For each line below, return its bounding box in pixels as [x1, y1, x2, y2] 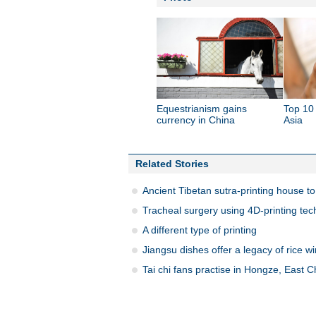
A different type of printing [142, 224, 257, 236]
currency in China [157, 114, 235, 126]
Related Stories [135, 158, 209, 169]
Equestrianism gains [157, 103, 247, 114]
